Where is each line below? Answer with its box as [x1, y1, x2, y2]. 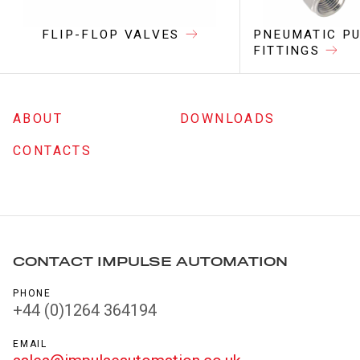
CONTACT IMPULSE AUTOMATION [13, 255, 288, 270]
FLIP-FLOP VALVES [41, 27, 180, 42]
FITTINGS [252, 43, 321, 58]
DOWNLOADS [180, 111, 276, 127]
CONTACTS [13, 143, 92, 159]
